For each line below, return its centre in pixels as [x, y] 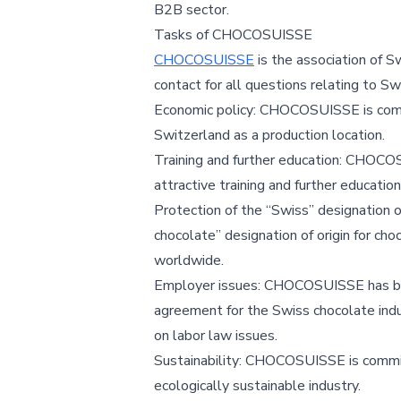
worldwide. [189, 260]
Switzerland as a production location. [269, 135]
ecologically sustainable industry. [257, 386]
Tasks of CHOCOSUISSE [233, 35]
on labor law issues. [216, 336]
